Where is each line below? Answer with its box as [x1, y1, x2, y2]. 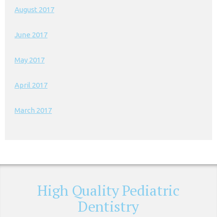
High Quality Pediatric [37, 181, 180, 200]
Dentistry [77, 197, 139, 216]
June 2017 [15, 31, 47, 39]
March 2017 [15, 106, 52, 114]
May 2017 [15, 56, 45, 64]
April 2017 [15, 81, 47, 89]
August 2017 [15, 5, 54, 14]
